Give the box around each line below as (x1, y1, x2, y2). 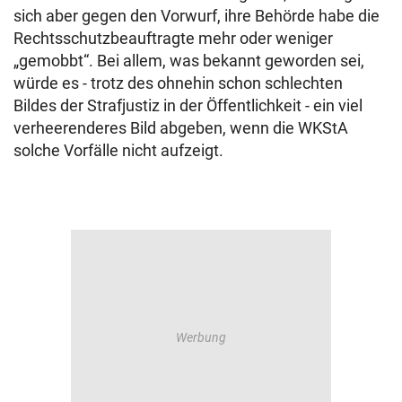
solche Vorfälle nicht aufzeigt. (13, 141, 223, 160)
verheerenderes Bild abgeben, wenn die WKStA (13, 118, 348, 137)
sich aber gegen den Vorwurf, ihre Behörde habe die (13, 6, 380, 25)
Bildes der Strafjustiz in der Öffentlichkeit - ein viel (13, 96, 363, 115)
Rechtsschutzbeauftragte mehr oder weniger (13, 29, 333, 48)
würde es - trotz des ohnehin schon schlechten (13, 74, 343, 92)
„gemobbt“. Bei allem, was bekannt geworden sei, (13, 51, 364, 70)
